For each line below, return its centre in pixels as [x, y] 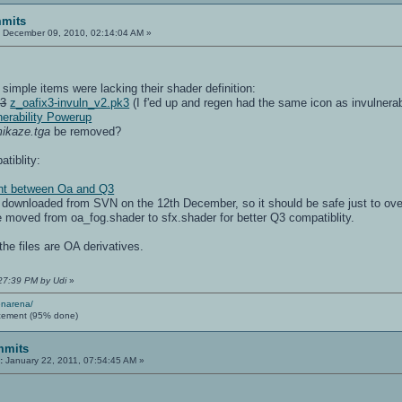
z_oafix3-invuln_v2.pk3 [70, 102]
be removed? [86, 131]
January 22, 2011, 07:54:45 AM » [74, 360]
